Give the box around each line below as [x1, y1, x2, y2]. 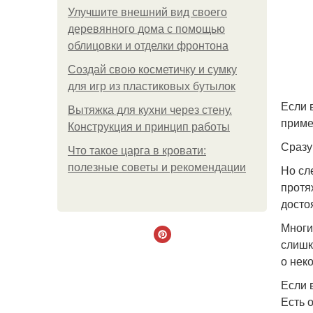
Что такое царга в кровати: [68, 145, 206, 156]
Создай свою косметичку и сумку [68, 64, 237, 75]
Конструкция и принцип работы [68, 121, 230, 133]
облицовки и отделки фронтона [68, 40, 228, 52]
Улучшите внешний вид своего [68, 6, 227, 18]
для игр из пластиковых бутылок [68, 80, 235, 92]
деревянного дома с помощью [68, 23, 225, 35]
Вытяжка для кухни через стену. [68, 104, 232, 116]
